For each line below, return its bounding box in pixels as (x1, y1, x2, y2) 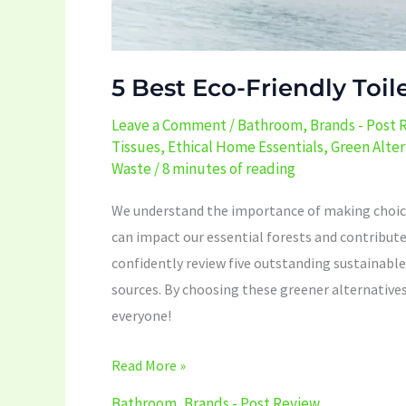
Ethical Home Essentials (168, 136, 324, 157)
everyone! (111, 306, 171, 325)
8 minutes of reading (162, 158, 295, 179)
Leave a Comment (111, 114, 227, 135)
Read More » (111, 355, 186, 374)
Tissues (111, 136, 160, 157)
